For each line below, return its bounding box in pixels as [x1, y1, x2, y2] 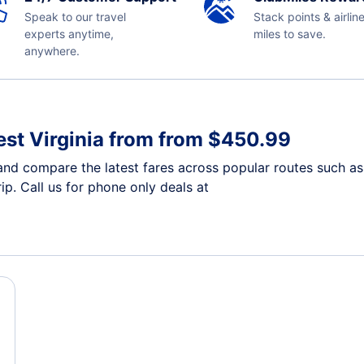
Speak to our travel [24, 10, 126, 24]
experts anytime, [24, 27, 114, 41]
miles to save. [253, 27, 326, 41]
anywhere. [24, 44, 80, 58]
